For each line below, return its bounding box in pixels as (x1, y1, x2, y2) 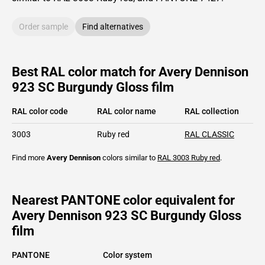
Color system (103, 250, 152, 260)
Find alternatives (82, 21, 143, 31)
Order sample (19, 21, 68, 31)
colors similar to (101, 153, 157, 162)
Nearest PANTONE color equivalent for (12, 192, 235, 208)
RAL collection (185, 106, 239, 116)
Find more (12, 153, 47, 162)
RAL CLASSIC (185, 129, 234, 139)
